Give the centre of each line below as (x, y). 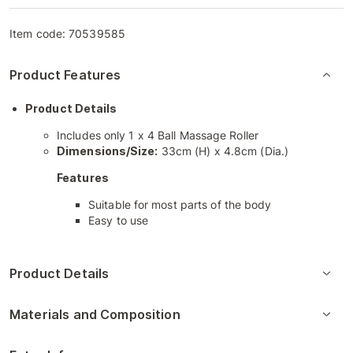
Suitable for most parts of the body (180, 204)
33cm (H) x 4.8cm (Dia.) (223, 151)
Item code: (39, 33)
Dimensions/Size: (108, 151)
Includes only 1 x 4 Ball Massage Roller (158, 135)
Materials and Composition (95, 314)
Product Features (65, 75)
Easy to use (119, 220)
